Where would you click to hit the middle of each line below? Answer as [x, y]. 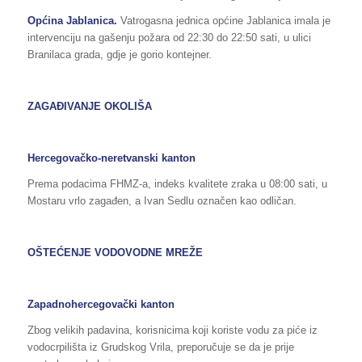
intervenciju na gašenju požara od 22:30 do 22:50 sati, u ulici [169, 37]
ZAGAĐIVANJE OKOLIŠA [89, 106]
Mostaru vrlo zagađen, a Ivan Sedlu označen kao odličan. [162, 200]
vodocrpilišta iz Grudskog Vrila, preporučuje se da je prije [160, 347]
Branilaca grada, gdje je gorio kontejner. [119, 54]
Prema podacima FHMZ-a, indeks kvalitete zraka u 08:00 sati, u [177, 183]
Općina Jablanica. [72, 20]
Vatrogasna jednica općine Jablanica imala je [223, 20]
